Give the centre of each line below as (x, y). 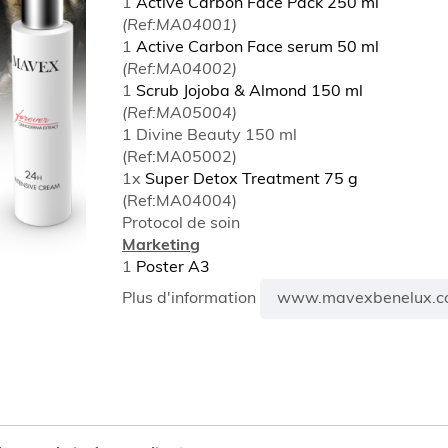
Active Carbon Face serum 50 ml (257, 48)
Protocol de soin (181, 224)
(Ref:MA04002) (179, 70)
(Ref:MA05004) (179, 114)
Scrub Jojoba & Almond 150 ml (249, 92)
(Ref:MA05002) (179, 158)
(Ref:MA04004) (179, 202)
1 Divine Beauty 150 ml (209, 136)
